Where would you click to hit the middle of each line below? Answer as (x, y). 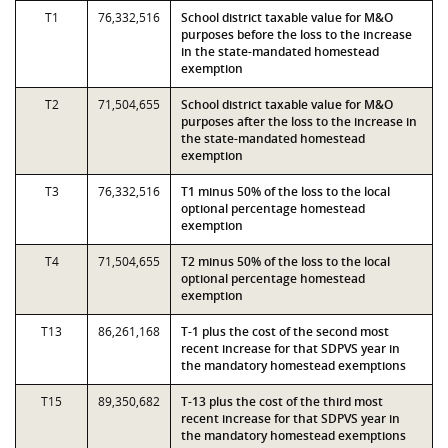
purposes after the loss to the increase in (299, 121)
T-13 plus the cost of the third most (282, 401)
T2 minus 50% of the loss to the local (285, 261)
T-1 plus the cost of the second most (285, 331)
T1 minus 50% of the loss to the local (285, 191)
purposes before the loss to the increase (296, 34)
